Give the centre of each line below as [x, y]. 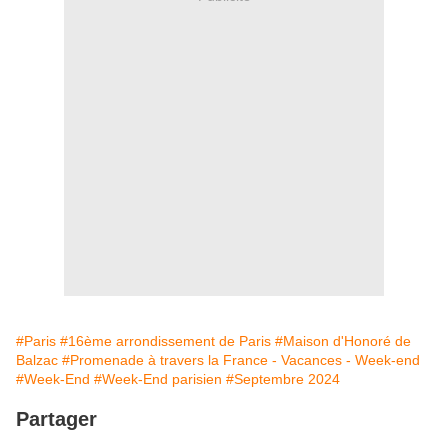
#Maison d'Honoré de [343, 341]
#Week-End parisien [158, 379]
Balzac [37, 360]
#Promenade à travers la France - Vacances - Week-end [241, 360]
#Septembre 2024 [283, 379]
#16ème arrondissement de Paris [165, 341]
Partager [56, 419]
